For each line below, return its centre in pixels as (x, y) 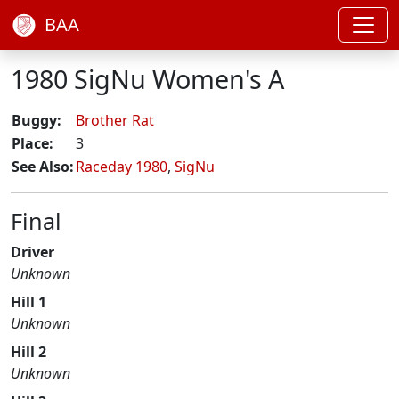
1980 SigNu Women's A (147, 79)
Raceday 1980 (122, 167)
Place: (33, 143)
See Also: (43, 167)
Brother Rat (115, 120)
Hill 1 (28, 302)
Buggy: (37, 120)
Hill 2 (28, 352)
